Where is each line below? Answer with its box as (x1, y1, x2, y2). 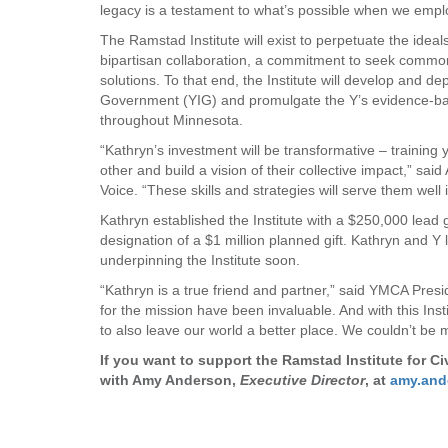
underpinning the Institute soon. (100, 252, 304, 268)
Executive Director (240, 372, 365, 388)
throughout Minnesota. (100, 112, 243, 128)
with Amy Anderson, (100, 372, 240, 388)
